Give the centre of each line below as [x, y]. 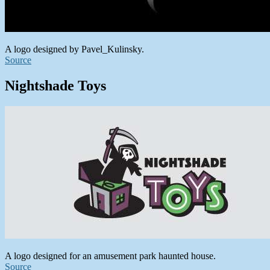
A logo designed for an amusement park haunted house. [110, 256]
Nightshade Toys [55, 85]
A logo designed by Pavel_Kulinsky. [74, 49]
